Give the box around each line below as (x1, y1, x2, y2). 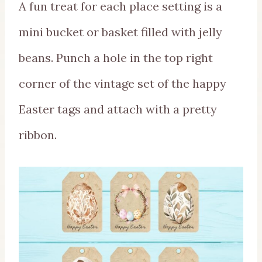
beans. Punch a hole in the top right (19, 50, 213, 65)
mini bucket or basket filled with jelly (19, 25, 222, 40)
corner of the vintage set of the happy (19, 76, 226, 91)
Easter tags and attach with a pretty (19, 102, 217, 117)
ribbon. (19, 127, 57, 143)
